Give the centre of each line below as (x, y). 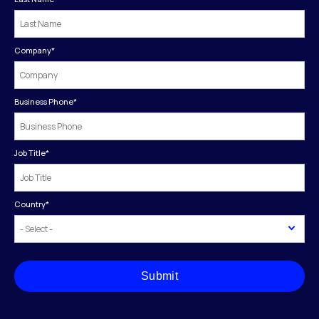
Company (33, 50)
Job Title (30, 152)
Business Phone (44, 101)
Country (30, 204)
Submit (159, 276)
